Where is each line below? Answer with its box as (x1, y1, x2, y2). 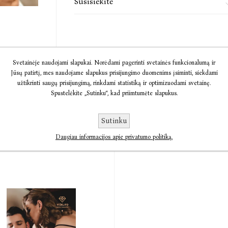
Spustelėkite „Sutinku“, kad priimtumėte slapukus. (50, 90, 178, 97)
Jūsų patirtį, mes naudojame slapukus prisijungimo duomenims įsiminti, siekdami (10, 69, 218, 76)
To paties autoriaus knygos (5, 122, 223, 145)
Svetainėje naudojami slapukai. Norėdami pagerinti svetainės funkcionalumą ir (13, 59, 215, 66)
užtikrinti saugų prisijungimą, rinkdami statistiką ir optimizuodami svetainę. (17, 79, 211, 87)
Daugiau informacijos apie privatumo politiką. (55, 133, 173, 140)
